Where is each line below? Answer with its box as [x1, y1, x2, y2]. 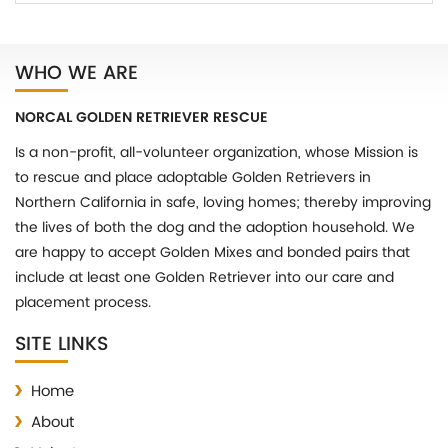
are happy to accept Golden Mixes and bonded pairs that [15, 241, 410, 265]
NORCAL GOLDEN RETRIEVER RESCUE [15, 106, 268, 130]
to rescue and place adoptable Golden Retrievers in [15, 166, 371, 190]
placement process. [15, 291, 151, 315]
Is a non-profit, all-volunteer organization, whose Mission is [15, 141, 418, 165]
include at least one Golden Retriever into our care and [15, 266, 394, 290]
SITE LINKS [15, 329, 108, 361]
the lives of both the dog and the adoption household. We [15, 216, 415, 240]
